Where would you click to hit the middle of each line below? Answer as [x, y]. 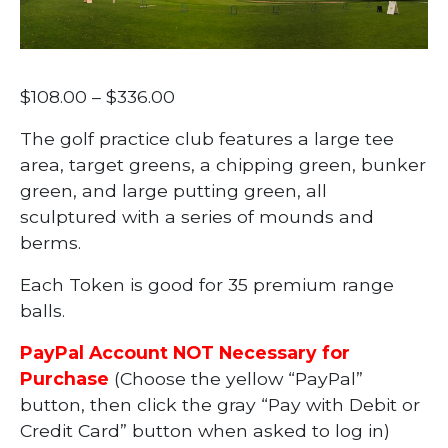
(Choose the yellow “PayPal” [235, 379]
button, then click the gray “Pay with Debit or [219, 405]
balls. [42, 311]
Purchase [64, 379]
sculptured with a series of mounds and [196, 217]
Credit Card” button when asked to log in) [204, 431]
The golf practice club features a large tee [206, 139]
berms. [50, 243]
